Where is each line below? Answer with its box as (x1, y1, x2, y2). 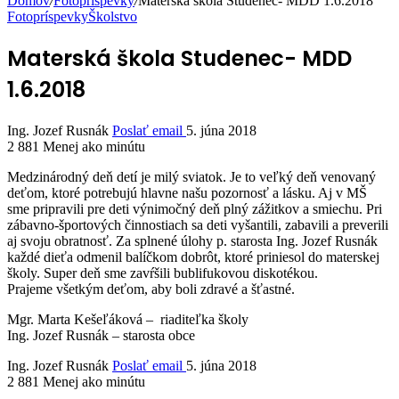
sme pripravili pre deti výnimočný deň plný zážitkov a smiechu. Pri (7, 201, 382, 217)
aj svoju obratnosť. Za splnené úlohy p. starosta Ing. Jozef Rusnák (7, 233, 378, 249)
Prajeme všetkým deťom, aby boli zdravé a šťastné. (7, 281, 295, 297)
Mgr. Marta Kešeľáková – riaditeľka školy (7, 312, 248, 328)
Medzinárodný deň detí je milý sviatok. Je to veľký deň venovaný (7, 169, 376, 185)
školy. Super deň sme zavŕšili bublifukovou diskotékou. (7, 265, 318, 281)
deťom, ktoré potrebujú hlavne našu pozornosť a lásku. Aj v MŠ (7, 185, 367, 201)
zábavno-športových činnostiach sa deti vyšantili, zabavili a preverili (7, 217, 388, 233)
